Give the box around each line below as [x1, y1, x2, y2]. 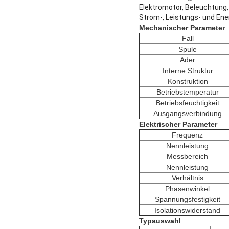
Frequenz [172, 131, 203, 140]
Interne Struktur [162, 66, 213, 75]
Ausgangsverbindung [153, 109, 222, 118]
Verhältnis [171, 174, 203, 182]
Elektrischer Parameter [139, 120, 217, 129]
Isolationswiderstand [154, 206, 220, 215]
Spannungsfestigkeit [154, 195, 220, 204]
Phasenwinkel [165, 185, 210, 193]
